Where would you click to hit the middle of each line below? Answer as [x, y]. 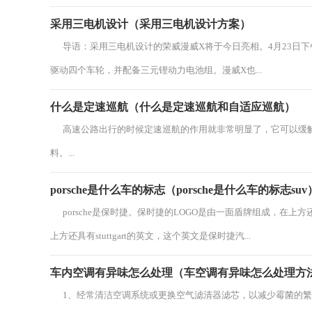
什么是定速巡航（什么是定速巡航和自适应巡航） [173, 107]
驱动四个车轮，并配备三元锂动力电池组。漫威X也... [156, 70]
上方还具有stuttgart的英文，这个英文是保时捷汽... [150, 236]
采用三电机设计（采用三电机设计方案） [150, 24]
